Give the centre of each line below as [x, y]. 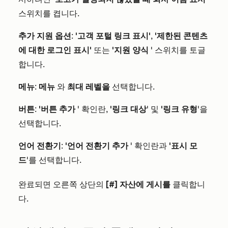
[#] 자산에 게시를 [138, 184]
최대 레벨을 [89, 87]
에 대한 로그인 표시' [55, 50]
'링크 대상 [128, 109]
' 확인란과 [149, 146]
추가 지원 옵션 [45, 36]
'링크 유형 [179, 109]
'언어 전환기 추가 [97, 146]
